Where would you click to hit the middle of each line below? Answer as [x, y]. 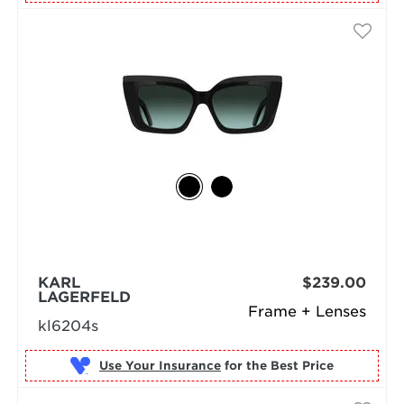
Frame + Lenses [308, 311]
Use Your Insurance [160, 366]
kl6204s [68, 326]
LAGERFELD [84, 297]
